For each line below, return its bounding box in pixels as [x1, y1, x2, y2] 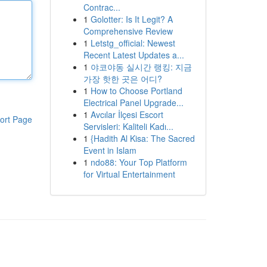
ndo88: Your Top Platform [90, 156, 187, 168]
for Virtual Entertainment [83, 168, 175, 180]
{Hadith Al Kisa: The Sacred [90, 132, 195, 144]
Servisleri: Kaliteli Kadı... [83, 120, 173, 132]
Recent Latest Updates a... [83, 49, 184, 61]
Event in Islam [83, 144, 136, 156]
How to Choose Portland [90, 85, 182, 97]
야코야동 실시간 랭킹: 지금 [90, 61, 192, 73]
